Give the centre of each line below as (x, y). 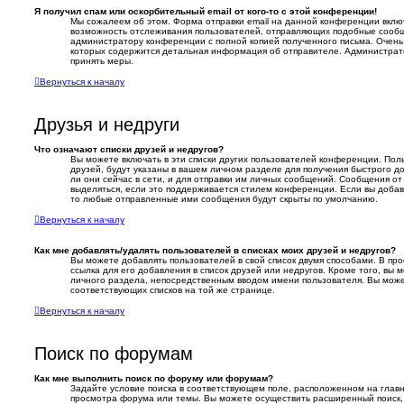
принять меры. (102, 61)
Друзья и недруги (107, 125)
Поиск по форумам (114, 354)
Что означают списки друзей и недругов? (129, 150)
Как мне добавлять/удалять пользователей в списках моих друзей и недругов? (215, 251)
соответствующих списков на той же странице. (173, 290)
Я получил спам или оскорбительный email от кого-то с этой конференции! (206, 12)
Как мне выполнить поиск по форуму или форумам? (154, 379)
